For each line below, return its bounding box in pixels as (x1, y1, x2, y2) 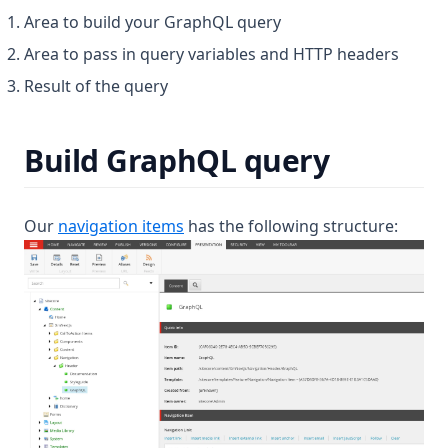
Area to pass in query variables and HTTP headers (24, 42, 399, 65)
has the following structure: (184, 214, 398, 237)
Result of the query (24, 74, 168, 97)
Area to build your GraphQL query (24, 10, 281, 33)
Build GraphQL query (24, 139, 330, 181)
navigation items (58, 214, 184, 237)
